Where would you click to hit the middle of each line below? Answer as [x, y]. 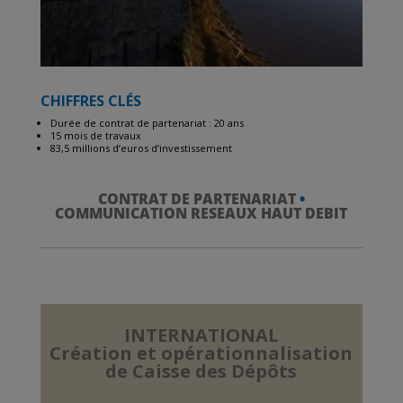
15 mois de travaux [95, 135]
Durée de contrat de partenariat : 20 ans [147, 122]
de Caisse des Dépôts [201, 371]
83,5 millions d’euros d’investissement [141, 148]
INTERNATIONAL [201, 335]
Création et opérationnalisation [201, 353]
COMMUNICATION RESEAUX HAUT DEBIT [201, 213]
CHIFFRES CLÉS [90, 100]
